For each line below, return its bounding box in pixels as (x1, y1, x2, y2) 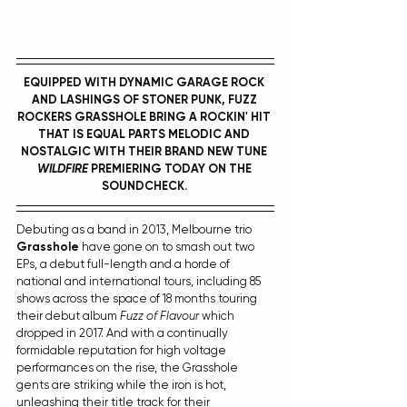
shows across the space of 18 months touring (16, 292, 260, 306)
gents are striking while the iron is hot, (16, 378, 229, 392)
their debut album (16, 309, 120, 323)
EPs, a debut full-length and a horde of (16, 257, 233, 272)
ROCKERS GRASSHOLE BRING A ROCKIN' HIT (17, 110, 273, 124)
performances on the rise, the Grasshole (16, 361, 241, 375)
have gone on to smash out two (79, 240, 257, 254)
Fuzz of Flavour (120, 309, 202, 323)
